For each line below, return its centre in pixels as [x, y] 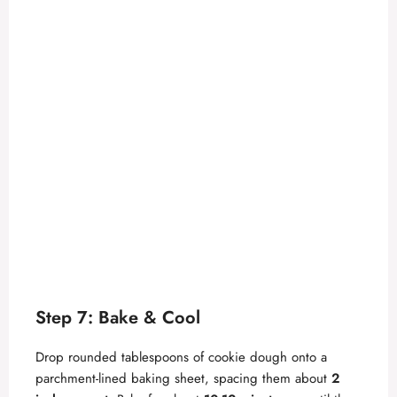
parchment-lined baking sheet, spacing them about [183, 378]
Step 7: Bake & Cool [118, 317]
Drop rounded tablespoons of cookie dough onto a [181, 357]
